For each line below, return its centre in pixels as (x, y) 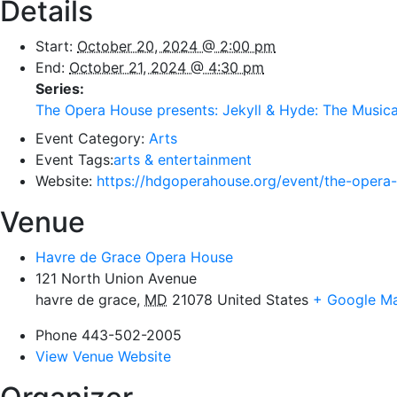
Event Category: (90, 139)
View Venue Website (103, 357)
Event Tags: (74, 160)
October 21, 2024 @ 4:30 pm (167, 68)
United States (263, 300)
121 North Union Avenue (116, 279)
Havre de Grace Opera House (134, 257)
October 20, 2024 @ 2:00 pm (176, 47)
